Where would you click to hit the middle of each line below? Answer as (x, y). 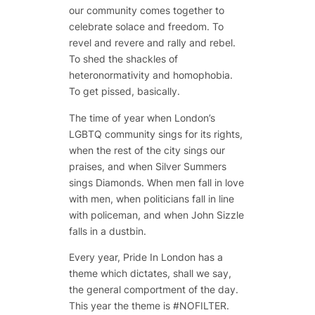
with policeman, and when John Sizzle (156, 214)
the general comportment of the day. (153, 290)
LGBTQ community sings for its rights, (155, 134)
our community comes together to (146, 11)
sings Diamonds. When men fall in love (156, 182)
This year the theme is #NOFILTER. (149, 306)
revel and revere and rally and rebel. (152, 43)
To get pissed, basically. (124, 91)
